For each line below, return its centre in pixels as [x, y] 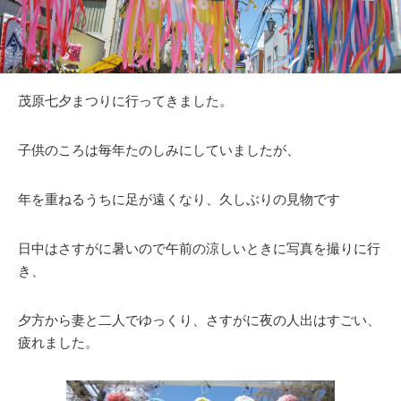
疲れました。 [58, 342]
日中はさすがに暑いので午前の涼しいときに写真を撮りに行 [199, 248]
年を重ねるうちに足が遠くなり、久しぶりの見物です [179, 199]
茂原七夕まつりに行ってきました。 [125, 100]
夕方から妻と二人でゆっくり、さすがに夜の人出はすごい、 [199, 320]
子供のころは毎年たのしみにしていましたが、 [159, 149]
